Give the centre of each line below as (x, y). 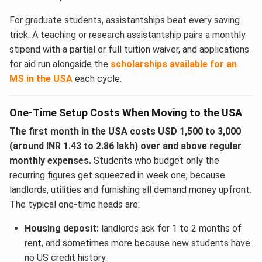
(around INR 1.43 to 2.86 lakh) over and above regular (125, 146)
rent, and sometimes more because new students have (137, 243)
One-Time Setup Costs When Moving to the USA (126, 112)
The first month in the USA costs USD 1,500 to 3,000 (125, 131)
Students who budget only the (155, 160)
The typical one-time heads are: (75, 204)
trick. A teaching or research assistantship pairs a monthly (127, 35)
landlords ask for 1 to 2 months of (170, 228)
